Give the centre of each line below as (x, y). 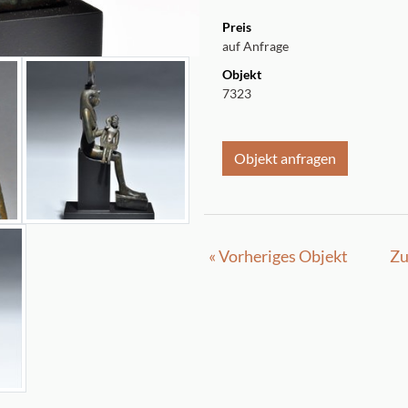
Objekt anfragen (285, 158)
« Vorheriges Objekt (278, 256)
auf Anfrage (255, 46)
